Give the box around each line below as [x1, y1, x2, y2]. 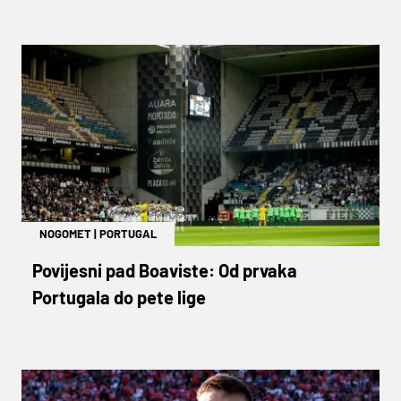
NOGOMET [39, 226, 91, 241]
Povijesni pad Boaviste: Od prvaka [32, 259, 297, 281]
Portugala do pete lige [32, 286, 206, 308]
